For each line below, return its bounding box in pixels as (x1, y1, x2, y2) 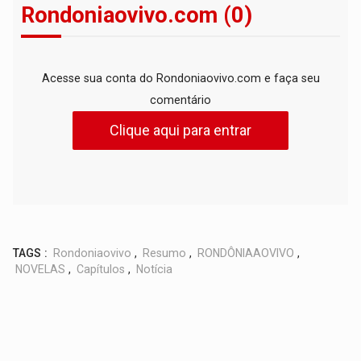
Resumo (143, 247, 187, 260)
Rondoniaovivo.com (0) (21, 2, 253, 29)
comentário (150, 93, 211, 107)
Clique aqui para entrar (110, 122, 251, 139)
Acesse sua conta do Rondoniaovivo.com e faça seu (41, 72, 320, 85)
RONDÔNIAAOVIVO (197, 247, 295, 260)
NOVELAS (15, 263, 66, 276)
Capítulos (77, 263, 126, 276)
